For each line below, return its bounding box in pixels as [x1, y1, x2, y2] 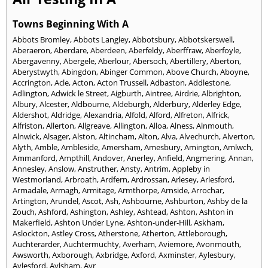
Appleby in [172, 163, 210, 174]
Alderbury [153, 98, 188, 109]
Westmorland [13, 173, 61, 185]
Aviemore [159, 238, 193, 249]
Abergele [63, 55, 95, 66]
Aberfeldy [129, 44, 163, 56]
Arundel [50, 195, 78, 206]
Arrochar [191, 184, 223, 196]
